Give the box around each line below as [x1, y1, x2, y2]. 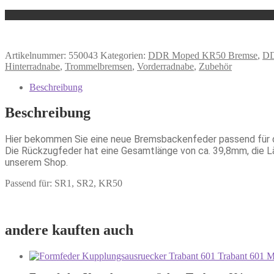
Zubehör [199, 61, 232, 72]
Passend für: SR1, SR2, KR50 [5, 178, 122, 189]
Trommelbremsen [65, 61, 132, 72]
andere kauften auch [5, 222, 133, 239]
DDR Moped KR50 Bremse [148, 50, 257, 61]
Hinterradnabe [5, 61, 60, 72]
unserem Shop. [5, 157, 68, 169]
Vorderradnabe [137, 61, 194, 72]
